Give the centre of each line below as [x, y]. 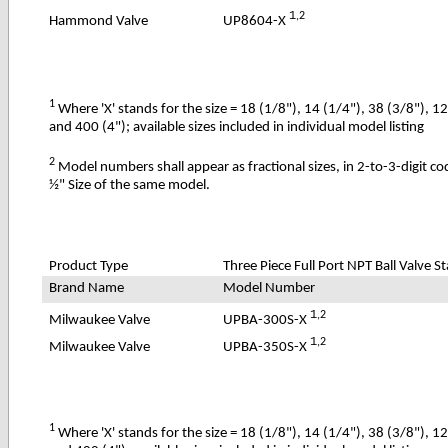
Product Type [89, 266]
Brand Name [87, 288]
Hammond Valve [99, 21]
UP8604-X [256, 21]
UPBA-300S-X [267, 320]
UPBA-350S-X [267, 347]
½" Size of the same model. [130, 185]
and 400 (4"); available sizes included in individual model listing [237, 127]
